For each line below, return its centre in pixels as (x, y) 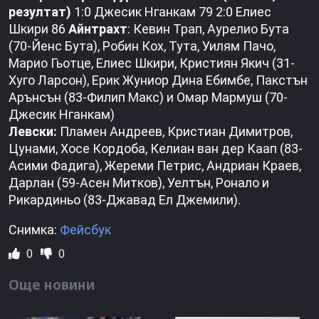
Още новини (52, 285)
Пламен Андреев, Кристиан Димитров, (175, 132)
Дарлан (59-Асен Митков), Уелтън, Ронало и (139, 183)
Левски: (33, 132)
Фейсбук (85, 230)
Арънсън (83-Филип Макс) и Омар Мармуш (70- (148, 98)
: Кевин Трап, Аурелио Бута (208, 29)
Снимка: (34, 230)
